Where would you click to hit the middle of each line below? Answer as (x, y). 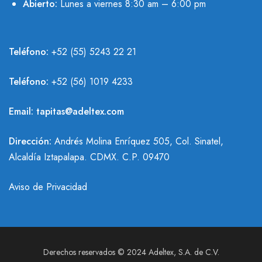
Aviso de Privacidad (48, 187)
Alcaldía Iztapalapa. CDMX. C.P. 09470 (89, 157)
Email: (23, 112)
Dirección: (30, 142)
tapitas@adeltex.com (80, 112)
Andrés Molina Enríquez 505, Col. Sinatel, (137, 142)
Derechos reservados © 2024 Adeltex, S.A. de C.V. (131, 252)
